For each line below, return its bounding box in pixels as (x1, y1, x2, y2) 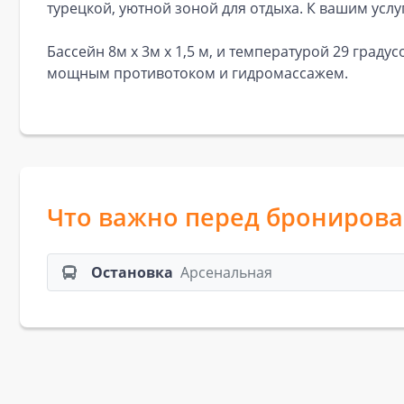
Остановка (91, 262, 173, 282)
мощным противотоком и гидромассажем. (47, 63, 348, 83)
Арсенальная (180, 262, 272, 282)
